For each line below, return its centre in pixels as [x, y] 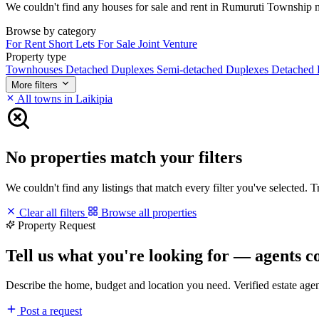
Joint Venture [168, 43]
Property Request [57, 225]
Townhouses [36, 69]
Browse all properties [147, 212]
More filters [35, 85]
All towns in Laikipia [64, 98]
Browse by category [51, 31]
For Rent [27, 43]
